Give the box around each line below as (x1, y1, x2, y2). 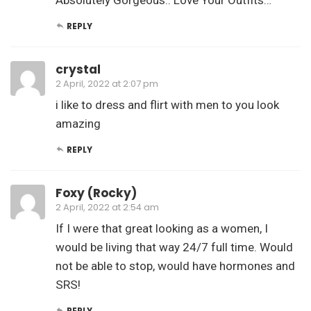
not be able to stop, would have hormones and (56, 258, 295, 273)
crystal (56, 60, 101, 78)
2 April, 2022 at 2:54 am (56, 201, 159, 213)
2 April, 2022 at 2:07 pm (56, 77, 158, 90)
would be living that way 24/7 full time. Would (56, 239, 293, 254)
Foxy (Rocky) (56, 184, 137, 201)
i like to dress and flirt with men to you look (56, 97, 279, 112)
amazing (56, 116, 101, 131)
